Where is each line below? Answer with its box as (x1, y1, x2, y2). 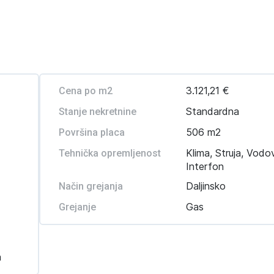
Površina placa (58, 127, 125, 138)
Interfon (186, 160, 224, 172)
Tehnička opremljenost (58, 147, 161, 159)
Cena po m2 (58, 85, 113, 97)
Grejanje (58, 201, 96, 213)
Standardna (186, 105, 240, 117)
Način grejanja (58, 180, 123, 192)
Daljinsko (186, 180, 226, 192)
